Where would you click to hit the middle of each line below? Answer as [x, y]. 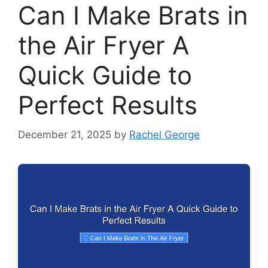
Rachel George [165, 134]
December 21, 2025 [65, 134]
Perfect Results [108, 105]
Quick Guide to [105, 75]
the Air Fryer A [103, 45]
